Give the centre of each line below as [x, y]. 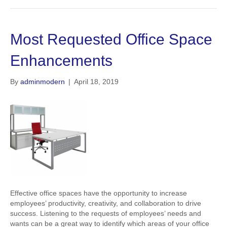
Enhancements [61, 61]
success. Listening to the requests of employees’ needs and [106, 213]
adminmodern [43, 82]
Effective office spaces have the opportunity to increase [99, 193]
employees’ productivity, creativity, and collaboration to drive [106, 203]
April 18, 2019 [96, 82]
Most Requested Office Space [111, 39]
